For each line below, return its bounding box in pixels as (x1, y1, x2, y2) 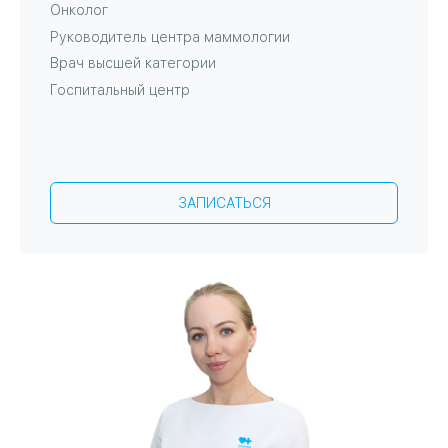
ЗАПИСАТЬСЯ (177, 195, 271, 212)
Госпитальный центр (50, 82, 190, 99)
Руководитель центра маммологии (50, 29, 290, 46)
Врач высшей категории (50, 55, 216, 72)
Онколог (50, 2, 108, 19)
